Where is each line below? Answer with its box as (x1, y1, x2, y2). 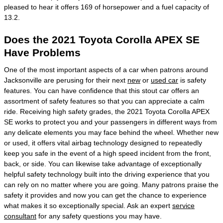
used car (151, 76, 178, 84)
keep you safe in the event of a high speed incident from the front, (4, 149, 211, 157)
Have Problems (4, 47, 81, 58)
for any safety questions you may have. (36, 212, 162, 220)
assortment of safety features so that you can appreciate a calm (4, 97, 205, 105)
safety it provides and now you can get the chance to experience (4, 191, 207, 199)
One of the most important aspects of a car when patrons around (4, 65, 208, 74)
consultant (4, 212, 36, 220)
